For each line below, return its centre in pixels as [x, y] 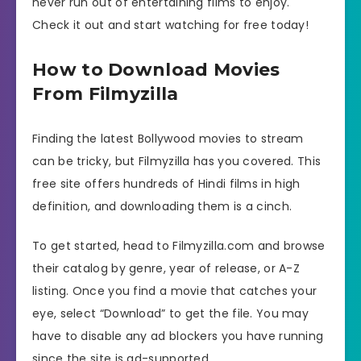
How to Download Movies [156, 70]
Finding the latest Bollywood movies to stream [168, 139]
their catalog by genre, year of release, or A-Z [166, 268]
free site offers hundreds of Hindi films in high [166, 184]
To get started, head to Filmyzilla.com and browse [179, 245]
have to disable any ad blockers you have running [178, 336]
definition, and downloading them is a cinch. [162, 207]
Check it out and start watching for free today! [171, 25]
